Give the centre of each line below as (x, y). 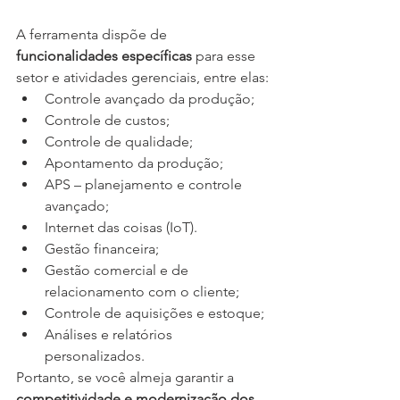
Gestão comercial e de (118, 271)
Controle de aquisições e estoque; (154, 313)
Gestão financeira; (102, 249)
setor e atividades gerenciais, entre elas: (142, 78)
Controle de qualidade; (119, 142)
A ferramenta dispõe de (93, 35)
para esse (225, 56)
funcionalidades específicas (104, 56)
